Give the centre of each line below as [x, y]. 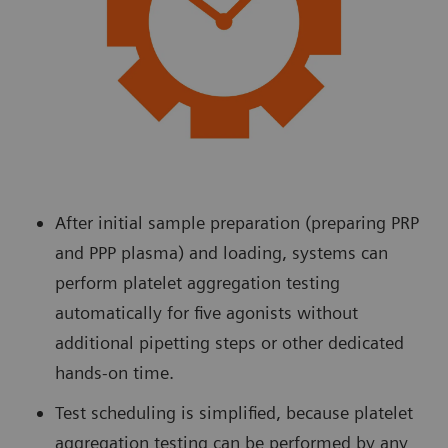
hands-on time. [114, 373]
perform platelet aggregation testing [197, 283]
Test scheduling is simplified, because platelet [234, 413]
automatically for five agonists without [206, 313]
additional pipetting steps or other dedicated [229, 343]
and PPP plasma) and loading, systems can [221, 253]
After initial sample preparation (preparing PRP [237, 223]
